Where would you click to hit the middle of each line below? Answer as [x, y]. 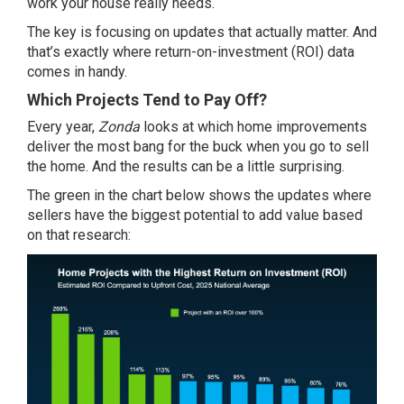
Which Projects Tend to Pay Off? [147, 100]
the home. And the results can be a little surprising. [186, 166]
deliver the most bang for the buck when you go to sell [198, 147]
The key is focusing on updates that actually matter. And [202, 32]
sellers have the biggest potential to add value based [195, 215]
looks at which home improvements [253, 127]
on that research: [79, 235]
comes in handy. [77, 72]
